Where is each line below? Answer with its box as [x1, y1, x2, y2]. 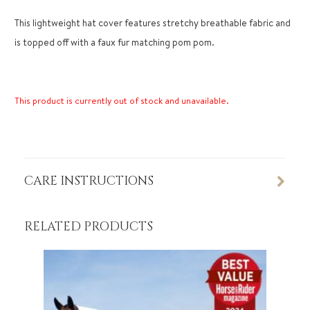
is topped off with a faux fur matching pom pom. [15, 35, 215, 50]
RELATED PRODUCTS [24, 219, 153, 236]
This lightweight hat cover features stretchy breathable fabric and [15, 16, 291, 30]
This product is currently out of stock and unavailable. [15, 94, 229, 107]
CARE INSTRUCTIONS [24, 173, 154, 190]
